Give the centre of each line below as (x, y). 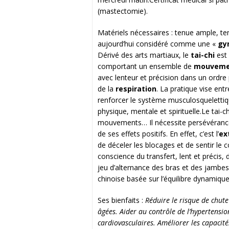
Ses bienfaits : (120, 200)
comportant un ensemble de (145, 66)
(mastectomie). (122, 11)
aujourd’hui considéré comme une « (157, 44)
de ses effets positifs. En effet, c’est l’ (158, 134)
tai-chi (202, 55)
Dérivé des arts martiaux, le (144, 55)
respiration (136, 89)
